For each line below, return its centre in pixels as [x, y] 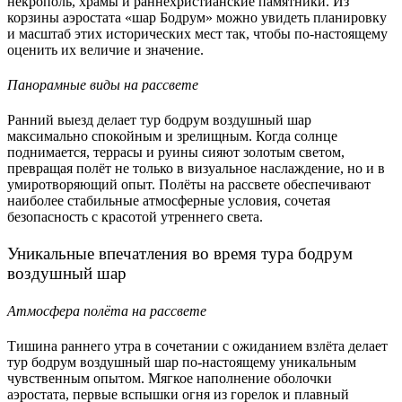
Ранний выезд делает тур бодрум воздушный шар [159, 120]
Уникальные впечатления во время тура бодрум [180, 254]
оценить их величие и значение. [105, 49]
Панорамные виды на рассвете [103, 84]
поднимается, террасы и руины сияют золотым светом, [176, 153]
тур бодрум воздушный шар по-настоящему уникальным [182, 362]
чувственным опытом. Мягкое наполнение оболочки [170, 378]
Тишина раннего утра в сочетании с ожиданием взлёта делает [197, 345]
